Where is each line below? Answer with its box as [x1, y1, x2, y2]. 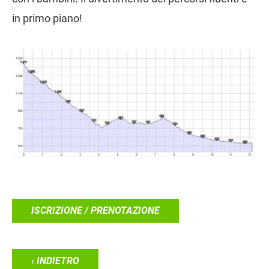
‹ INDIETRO [31, 255, 79, 267]
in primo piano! [12, 12, 82, 25]
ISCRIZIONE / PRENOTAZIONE [31, 205, 160, 217]
